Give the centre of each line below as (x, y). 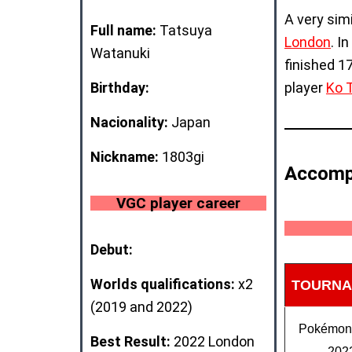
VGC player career (178, 203)
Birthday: (120, 87)
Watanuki (120, 53)
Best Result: (130, 341)
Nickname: (126, 156)
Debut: (112, 249)
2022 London (213, 341)
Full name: (123, 30)
